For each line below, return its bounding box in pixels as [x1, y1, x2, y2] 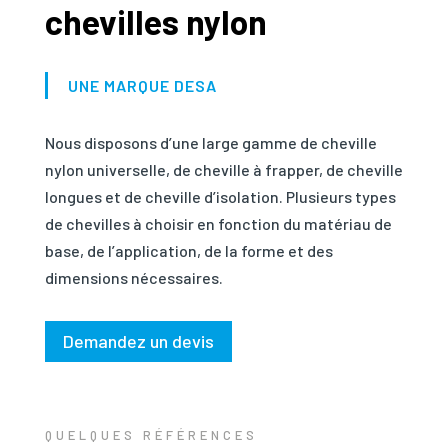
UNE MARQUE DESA [67, 75, 217, 95]
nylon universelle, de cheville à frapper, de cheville [44, 159, 403, 179]
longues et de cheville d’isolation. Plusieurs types [44, 186, 396, 206]
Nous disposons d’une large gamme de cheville [44, 132, 377, 152]
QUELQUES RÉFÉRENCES [44, 426, 258, 443]
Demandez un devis [62, 330, 214, 353]
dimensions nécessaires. [44, 267, 226, 287]
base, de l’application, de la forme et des [44, 240, 333, 260]
